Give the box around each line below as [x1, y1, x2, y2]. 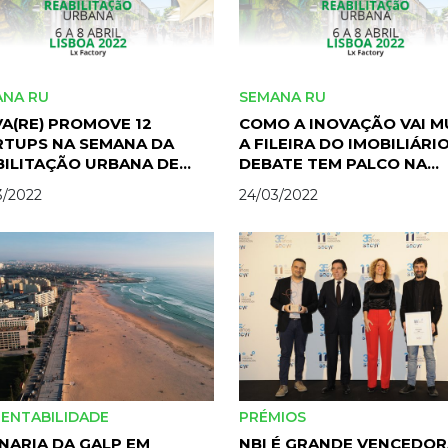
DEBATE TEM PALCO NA [239, 154, 427, 174]
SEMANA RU [239, 88, 330, 107]
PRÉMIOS [239, 407, 310, 426]
